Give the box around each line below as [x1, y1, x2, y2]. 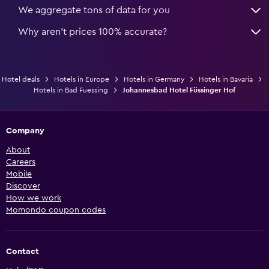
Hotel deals [2, 75, 40, 83]
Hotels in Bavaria [199, 75, 253, 83]
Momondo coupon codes [6, 205, 106, 214]
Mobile [6, 169, 32, 178]
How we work [6, 193, 61, 202]
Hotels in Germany [124, 75, 184, 83]
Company [6, 126, 44, 135]
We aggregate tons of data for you [18, 5, 170, 15]
